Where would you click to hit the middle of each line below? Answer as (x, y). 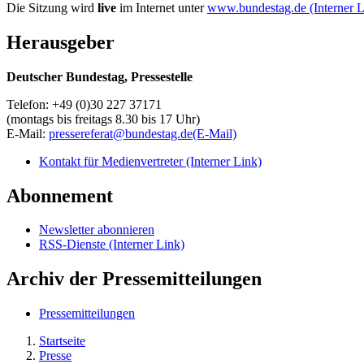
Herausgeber (61, 42)
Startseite (62, 341)
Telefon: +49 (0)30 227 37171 (84, 104)
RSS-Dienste (74, 245)
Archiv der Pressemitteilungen (134, 279)
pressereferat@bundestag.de (121, 133)
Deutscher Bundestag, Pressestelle (100, 76)
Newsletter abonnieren (97, 230)
